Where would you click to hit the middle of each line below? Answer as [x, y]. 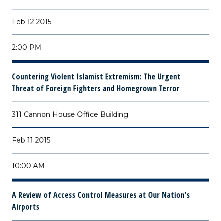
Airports [26, 207]
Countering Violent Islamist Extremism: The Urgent [96, 76]
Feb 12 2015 [32, 22]
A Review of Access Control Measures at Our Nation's [101, 195]
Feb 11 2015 [31, 140]
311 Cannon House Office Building [70, 114]
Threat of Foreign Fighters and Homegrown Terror [96, 88]
